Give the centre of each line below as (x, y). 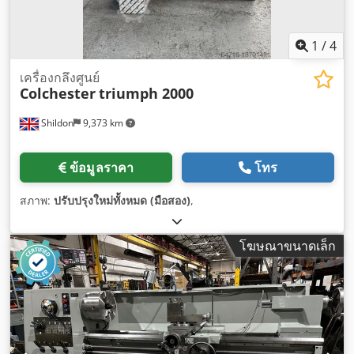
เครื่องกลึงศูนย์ (60, 77)
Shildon (56, 122)
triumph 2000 (146, 93)
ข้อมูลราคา (102, 167)
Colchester (58, 93)
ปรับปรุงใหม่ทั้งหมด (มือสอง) (122, 200)
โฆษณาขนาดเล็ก (288, 245)
